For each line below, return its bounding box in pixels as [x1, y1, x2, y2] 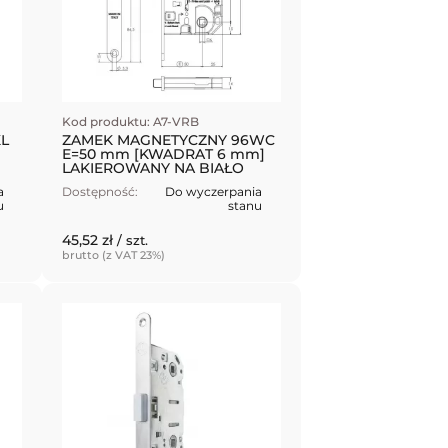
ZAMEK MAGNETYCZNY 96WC [62, 130, 276, 149]
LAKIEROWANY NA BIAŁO [62, 158, 245, 177]
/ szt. [117, 231, 149, 248]
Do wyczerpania [165, 183, 263, 199]
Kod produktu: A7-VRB [62, 113, 200, 129]
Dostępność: [62, 183, 139, 199]
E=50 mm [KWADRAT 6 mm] [62, 144, 266, 163]
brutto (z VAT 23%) [62, 247, 166, 262]
